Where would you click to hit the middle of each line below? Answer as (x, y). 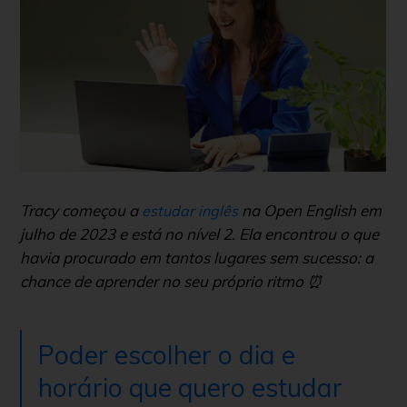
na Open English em (310, 211)
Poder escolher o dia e (167, 355)
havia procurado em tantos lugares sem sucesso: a (197, 258)
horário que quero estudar (190, 388)
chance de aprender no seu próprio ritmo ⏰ (171, 282)
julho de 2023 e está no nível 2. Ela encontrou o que (199, 234)
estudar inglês (190, 211)
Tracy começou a (79, 211)
